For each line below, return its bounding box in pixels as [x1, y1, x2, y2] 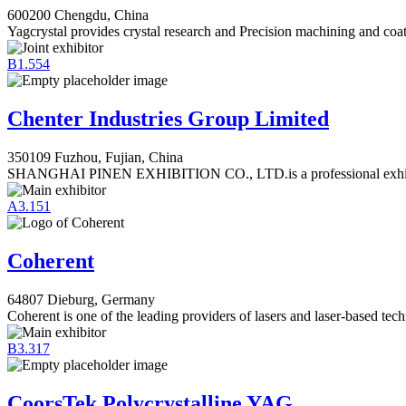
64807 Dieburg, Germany [7, 291, 155, 307]
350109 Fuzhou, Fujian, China [7, 149, 183, 165]
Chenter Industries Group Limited [7, 107, 329, 131]
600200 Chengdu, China [7, 7, 149, 24]
